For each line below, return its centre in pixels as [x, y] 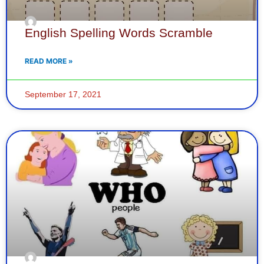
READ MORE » [49, 61]
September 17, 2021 [63, 94]
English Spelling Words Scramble [119, 32]
